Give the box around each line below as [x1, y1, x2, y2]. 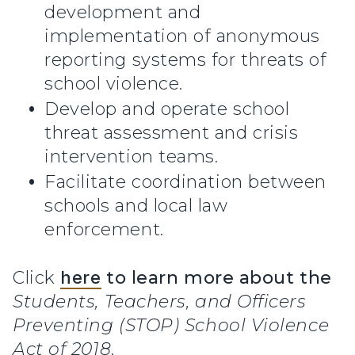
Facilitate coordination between [44, 171, 327, 193]
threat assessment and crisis [44, 122, 299, 144]
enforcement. [44, 219, 164, 241]
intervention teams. [44, 146, 219, 168]
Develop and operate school [44, 98, 290, 120]
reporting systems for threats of [44, 49, 327, 71]
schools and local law [44, 195, 228, 217]
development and [44, 2, 201, 24]
